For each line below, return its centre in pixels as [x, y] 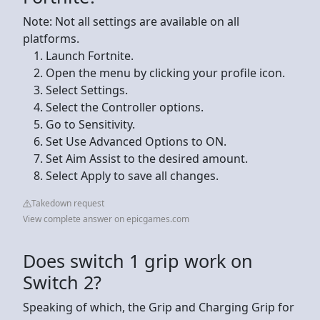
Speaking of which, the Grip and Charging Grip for [159, 307]
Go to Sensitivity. [90, 124]
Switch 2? [62, 282]
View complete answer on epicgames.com [106, 219]
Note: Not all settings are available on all [131, 21]
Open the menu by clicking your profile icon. [165, 72]
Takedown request [68, 203]
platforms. [51, 38]
